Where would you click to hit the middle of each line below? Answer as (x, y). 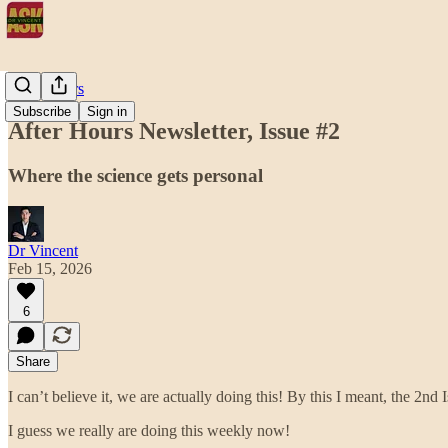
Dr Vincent (43, 250)
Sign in (107, 111)
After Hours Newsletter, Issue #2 (174, 130)
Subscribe (42, 111)
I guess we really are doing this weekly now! (149, 430)
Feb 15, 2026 (50, 268)
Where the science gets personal (135, 175)
